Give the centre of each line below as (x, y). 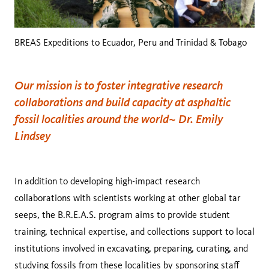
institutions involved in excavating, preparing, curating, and (131, 249)
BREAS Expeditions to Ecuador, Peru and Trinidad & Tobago (131, 43)
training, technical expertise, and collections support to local (134, 232)
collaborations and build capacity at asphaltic (122, 102)
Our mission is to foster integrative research (119, 85)
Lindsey (32, 136)
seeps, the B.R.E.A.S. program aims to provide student (122, 215)
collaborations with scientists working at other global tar (128, 198)
